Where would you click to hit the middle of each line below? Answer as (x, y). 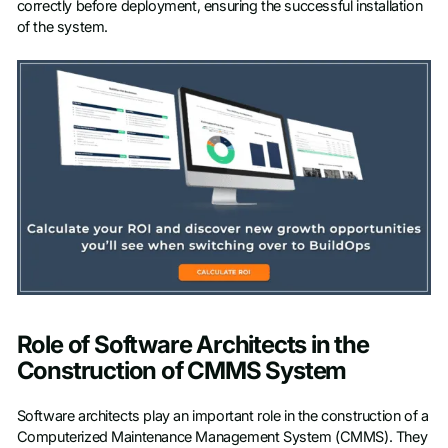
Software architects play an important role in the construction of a (222, 415)
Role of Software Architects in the (192, 344)
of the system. (62, 27)
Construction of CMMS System (181, 370)
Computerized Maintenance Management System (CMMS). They (222, 436)
